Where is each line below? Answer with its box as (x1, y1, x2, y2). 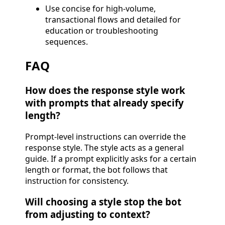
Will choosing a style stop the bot (25, 195, 181, 208)
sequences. (45, 36, 88, 48)
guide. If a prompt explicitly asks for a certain (25, 153, 196, 164)
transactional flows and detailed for (45, 14, 181, 26)
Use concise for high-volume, (45, 3, 156, 15)
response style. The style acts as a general (25, 142, 184, 153)
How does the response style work (25, 84, 185, 97)
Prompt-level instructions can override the (25, 131, 186, 142)
